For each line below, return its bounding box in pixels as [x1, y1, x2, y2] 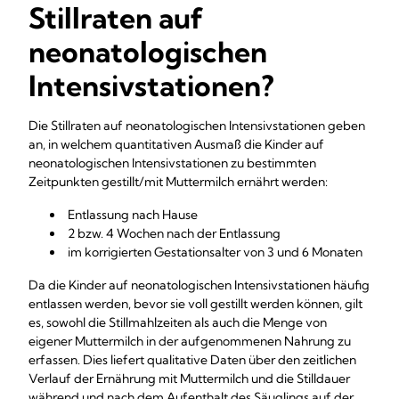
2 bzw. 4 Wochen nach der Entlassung [68, 225, 281, 241]
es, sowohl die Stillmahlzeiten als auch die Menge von [28, 314, 327, 330]
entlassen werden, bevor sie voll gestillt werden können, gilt [28, 296, 362, 312]
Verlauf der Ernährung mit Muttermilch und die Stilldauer [28, 370, 350, 387]
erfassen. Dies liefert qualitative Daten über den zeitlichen [28, 352, 356, 368]
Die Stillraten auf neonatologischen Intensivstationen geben [28, 118, 365, 134]
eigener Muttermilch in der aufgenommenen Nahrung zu [28, 333, 351, 349]
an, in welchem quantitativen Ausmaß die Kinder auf [28, 136, 324, 152]
